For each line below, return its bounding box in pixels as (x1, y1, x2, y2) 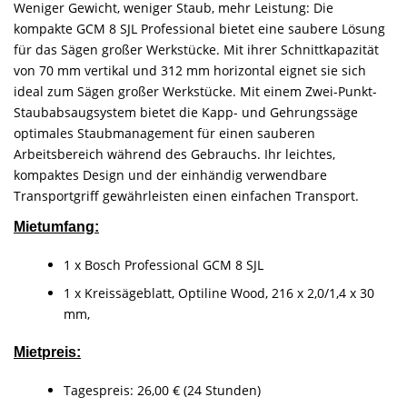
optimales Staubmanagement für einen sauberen (14, 124, 315, 142)
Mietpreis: (14, 344, 81, 361)
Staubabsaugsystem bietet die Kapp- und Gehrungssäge (14, 103, 358, 121)
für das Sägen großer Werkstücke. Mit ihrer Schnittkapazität (14, 40, 379, 58)
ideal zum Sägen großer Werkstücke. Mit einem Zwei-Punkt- (14, 82, 377, 100)
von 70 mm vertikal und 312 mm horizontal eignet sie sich (14, 61, 366, 79)
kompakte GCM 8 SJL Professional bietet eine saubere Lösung (14, 19, 385, 37)
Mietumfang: (14, 219, 99, 235)
